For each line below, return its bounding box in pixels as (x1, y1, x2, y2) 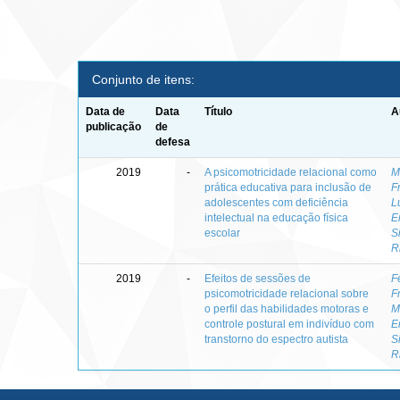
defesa (155, 136, 191, 148)
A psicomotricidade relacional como (204, 166, 378, 179)
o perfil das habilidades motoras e (204, 303, 370, 315)
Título (204, 105, 233, 118)
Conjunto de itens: (92, 72, 195, 87)
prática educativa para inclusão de (204, 181, 372, 194)
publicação (86, 121, 142, 133)
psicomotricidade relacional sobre (204, 287, 370, 300)
